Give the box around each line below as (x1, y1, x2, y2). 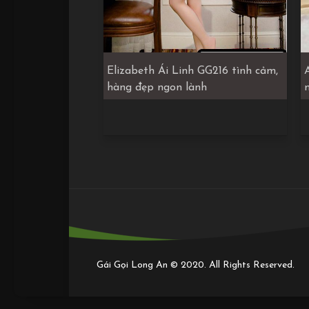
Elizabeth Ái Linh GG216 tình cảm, (107, 65, 278, 77)
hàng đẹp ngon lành (107, 81, 207, 93)
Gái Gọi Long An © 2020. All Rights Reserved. (97, 259, 295, 270)
